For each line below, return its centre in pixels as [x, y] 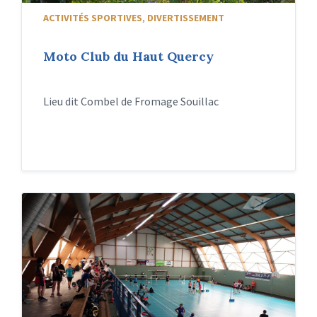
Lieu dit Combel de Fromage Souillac [131, 101]
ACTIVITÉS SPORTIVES [93, 18]
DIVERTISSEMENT [186, 18]
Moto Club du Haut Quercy [128, 56]
